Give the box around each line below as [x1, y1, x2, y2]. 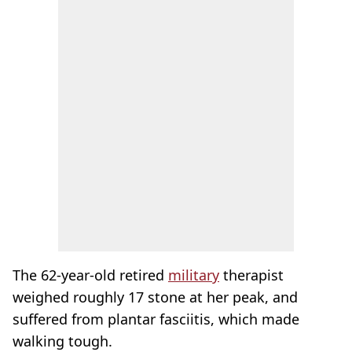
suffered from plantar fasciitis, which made [13, 310, 299, 328]
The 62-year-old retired [13, 266, 168, 284]
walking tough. [13, 332, 112, 350]
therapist [219, 266, 284, 284]
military [168, 266, 219, 284]
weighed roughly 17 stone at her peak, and [13, 288, 298, 306]
